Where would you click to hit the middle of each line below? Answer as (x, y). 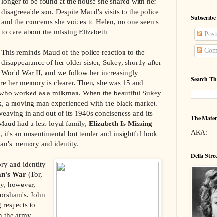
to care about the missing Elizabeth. (55, 31)
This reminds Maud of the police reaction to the (73, 52)
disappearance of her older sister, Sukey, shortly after (82, 62)
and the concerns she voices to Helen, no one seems (80, 21)
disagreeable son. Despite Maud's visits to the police (80, 11)
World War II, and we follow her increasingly (70, 72)
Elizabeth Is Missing (120, 123)
